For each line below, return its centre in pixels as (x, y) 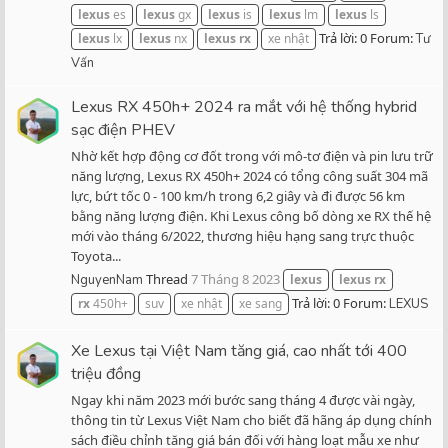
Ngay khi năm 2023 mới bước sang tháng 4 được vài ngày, (243, 399)
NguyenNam (107, 280)
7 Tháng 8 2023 (235, 279)
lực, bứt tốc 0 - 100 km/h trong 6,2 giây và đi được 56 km (238, 195)
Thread (167, 279)
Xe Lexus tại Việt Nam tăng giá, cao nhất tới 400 (239, 350)
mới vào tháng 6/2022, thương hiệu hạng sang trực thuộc (242, 235)
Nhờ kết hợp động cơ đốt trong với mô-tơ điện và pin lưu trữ (252, 155)
